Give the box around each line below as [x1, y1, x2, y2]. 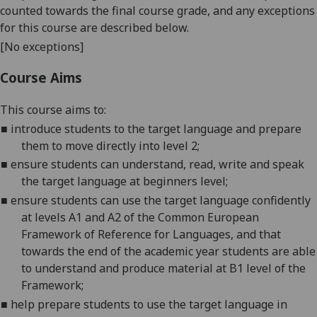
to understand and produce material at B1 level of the [21, 260, 306, 276]
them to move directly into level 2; [21, 137, 200, 154]
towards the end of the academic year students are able [21, 243, 316, 259]
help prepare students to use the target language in [11, 296, 288, 312]
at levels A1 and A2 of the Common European [21, 209, 259, 225]
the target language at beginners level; [21, 173, 228, 190]
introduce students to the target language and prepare [11, 120, 302, 137]
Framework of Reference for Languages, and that [21, 226, 281, 242]
